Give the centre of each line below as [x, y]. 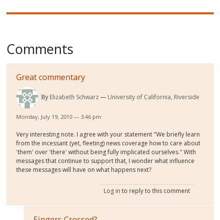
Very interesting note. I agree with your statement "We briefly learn [108, 135]
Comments [40, 49]
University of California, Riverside [154, 97]
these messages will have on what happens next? [84, 170]
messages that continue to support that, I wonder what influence [106, 161]
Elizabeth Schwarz [74, 97]
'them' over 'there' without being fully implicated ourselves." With [106, 152]
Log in [112, 191]
